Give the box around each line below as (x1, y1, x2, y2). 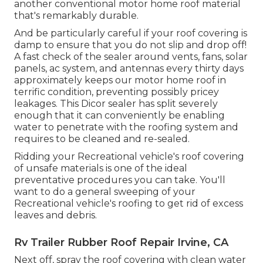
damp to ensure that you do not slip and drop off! (14, 39, 247, 50)
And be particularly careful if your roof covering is (14, 27, 247, 39)
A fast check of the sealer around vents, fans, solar (14, 50, 248, 62)
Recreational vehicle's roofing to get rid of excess (14, 197, 243, 209)
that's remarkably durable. (14, 9, 139, 21)
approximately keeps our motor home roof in (14, 74, 226, 86)
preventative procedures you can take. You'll (14, 174, 225, 186)
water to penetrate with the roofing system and (14, 121, 238, 133)
